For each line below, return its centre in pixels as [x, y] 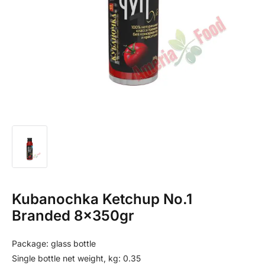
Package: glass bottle [54, 243]
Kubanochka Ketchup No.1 [102, 199]
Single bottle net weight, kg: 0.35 [76, 258]
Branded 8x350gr [73, 215]
